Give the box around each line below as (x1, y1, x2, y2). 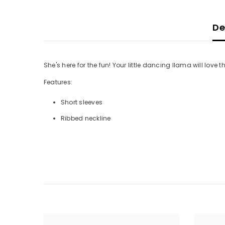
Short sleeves (61, 98, 103, 107)
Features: (44, 78, 73, 87)
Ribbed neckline (61, 114, 111, 123)
